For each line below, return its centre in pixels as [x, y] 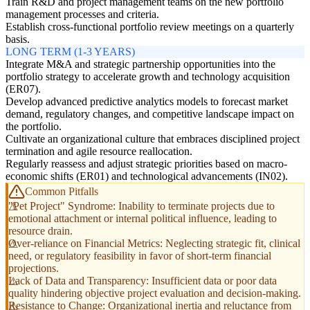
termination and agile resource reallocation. [99, 151]
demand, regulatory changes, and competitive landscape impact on [150, 113]
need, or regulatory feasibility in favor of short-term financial [140, 255]
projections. [34, 268]
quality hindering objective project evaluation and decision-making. [155, 293]
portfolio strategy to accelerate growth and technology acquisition [148, 76]
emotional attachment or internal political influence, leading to [143, 218]
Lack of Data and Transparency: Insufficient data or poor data [143, 280]
